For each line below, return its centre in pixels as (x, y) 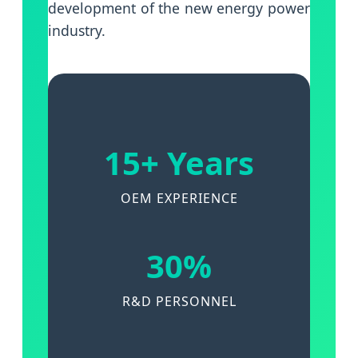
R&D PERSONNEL (179, 302)
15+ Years (179, 163)
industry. (77, 31)
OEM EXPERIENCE (179, 199)
